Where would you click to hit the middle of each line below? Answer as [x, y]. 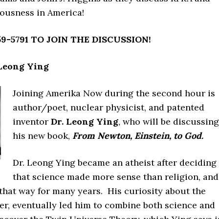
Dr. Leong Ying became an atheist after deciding [115, 163]
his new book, [43, 136]
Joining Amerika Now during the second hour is [114, 93]
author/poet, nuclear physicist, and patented [109, 107]
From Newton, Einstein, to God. [138, 136]
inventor [32, 121]
